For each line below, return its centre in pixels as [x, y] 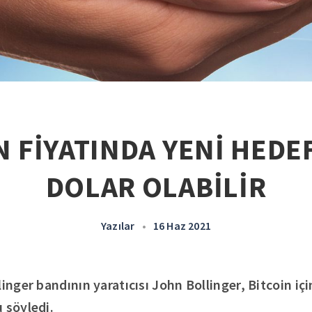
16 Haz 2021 [182, 226]
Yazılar [118, 226]
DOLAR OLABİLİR [156, 187]
